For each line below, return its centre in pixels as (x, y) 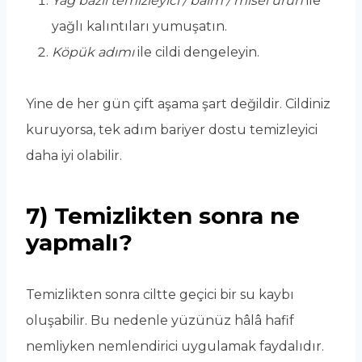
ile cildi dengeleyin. (197, 53)
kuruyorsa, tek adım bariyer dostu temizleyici (172, 130)
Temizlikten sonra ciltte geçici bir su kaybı (160, 295)
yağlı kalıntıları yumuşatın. (139, 27)
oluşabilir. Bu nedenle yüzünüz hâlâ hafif (160, 321)
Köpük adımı (93, 53)
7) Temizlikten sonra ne (163, 216)
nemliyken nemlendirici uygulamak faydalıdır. (175, 347)
